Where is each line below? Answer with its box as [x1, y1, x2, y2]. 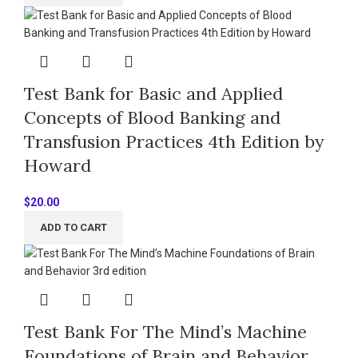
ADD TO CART [40, 221, 107, 234]
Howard [24, 154, 91, 177]
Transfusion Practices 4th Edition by [24, 130, 324, 153]
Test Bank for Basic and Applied [24, 82, 283, 105]
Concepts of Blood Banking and [24, 106, 280, 129]
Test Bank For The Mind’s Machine [24, 320, 307, 344]
